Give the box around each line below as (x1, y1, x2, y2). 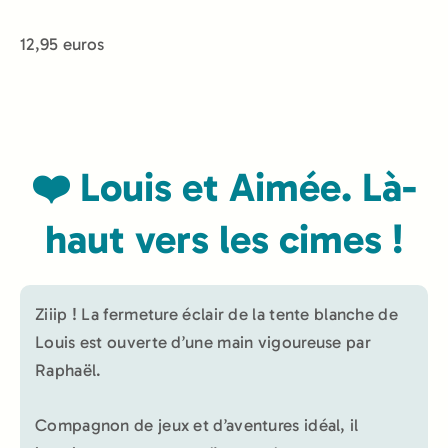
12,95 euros (20, 34, 105, 55)
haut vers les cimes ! (45, 214, 403, 263)
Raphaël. (35, 359, 102, 380)
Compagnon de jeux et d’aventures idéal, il (35, 414, 359, 435)
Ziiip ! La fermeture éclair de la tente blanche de (35, 303, 398, 324)
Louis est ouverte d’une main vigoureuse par (35, 331, 371, 352)
